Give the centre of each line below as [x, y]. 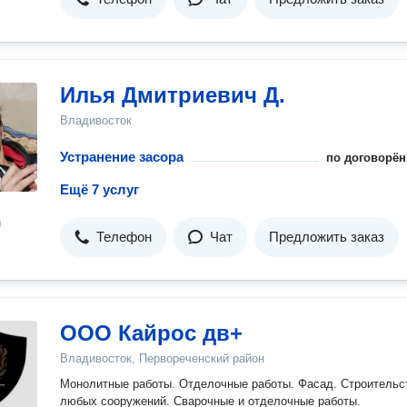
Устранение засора [122, 157]
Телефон [124, 237]
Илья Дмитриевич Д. [173, 95]
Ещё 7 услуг [99, 189]
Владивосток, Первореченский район [162, 358]
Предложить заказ [327, 237]
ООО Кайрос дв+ [151, 333]
